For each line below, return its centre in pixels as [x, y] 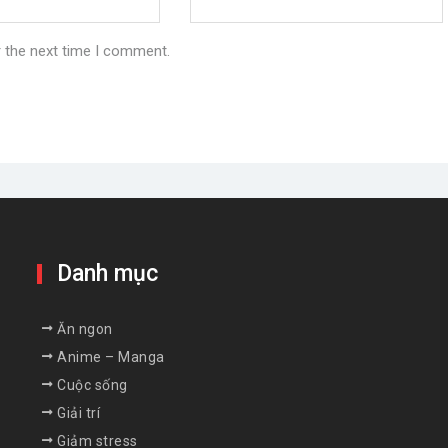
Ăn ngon [85, 328]
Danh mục [108, 273]
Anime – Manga [111, 356]
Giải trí [79, 412]
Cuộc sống [92, 384]
